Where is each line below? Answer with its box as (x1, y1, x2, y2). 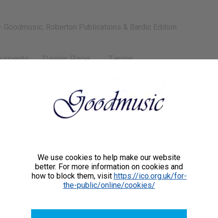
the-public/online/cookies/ (63, 181, 155, 190)
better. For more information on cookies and (35, 162, 183, 172)
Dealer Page (42, 53, 90, 64)
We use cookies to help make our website (37, 153, 181, 163)
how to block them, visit (31, 171, 114, 181)
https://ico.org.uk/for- (113, 171, 187, 181)
